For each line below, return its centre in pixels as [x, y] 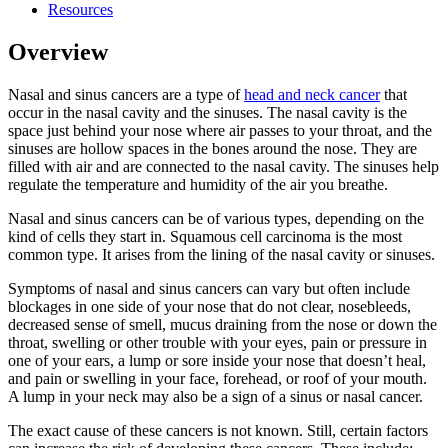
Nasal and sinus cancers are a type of [126, 94]
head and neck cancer [312, 94]
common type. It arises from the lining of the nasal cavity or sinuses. [221, 254]
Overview [58, 51]
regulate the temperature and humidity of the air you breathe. [198, 184]
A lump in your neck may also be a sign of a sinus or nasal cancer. [215, 396]
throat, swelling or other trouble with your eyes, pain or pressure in [217, 342]
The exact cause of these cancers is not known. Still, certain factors [218, 430]
